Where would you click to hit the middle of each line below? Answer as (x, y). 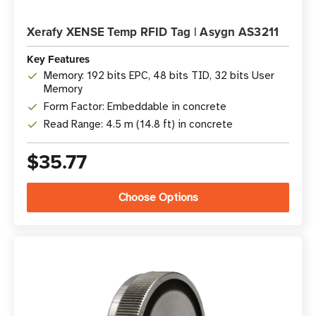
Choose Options (158, 197)
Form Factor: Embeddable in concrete (135, 107)
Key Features (58, 59)
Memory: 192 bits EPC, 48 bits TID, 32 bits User (159, 75)
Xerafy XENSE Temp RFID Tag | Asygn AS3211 (153, 32)
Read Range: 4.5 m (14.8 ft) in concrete (138, 124)
